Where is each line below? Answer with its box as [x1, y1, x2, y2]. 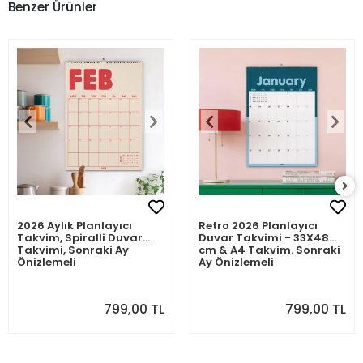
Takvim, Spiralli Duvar [17, 230, 143, 246]
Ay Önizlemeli [199, 254, 274, 271]
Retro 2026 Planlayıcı [199, 218, 318, 234]
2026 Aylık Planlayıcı [17, 218, 132, 234]
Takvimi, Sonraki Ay [17, 242, 129, 258]
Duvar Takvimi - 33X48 [199, 230, 329, 246]
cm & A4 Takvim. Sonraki [199, 242, 340, 258]
